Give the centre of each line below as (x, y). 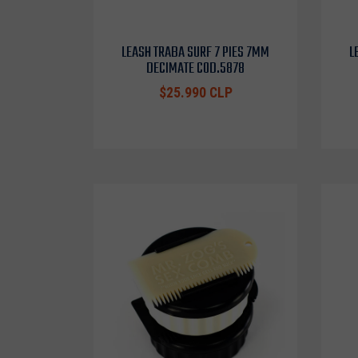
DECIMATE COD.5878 (195, 69)
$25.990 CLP (195, 93)
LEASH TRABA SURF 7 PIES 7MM (195, 53)
